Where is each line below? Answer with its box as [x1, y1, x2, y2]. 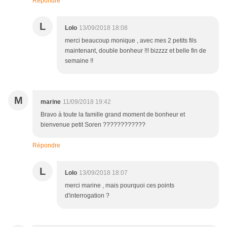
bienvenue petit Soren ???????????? [41, 121, 145, 129]
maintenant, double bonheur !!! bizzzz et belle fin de [65, 47, 206, 55]
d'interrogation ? [65, 192, 109, 200]
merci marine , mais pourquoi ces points [65, 182, 174, 190]
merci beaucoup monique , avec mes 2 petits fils [65, 37, 197, 45]
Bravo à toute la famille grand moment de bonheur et [41, 111, 185, 119]
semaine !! [65, 57, 93, 65]
